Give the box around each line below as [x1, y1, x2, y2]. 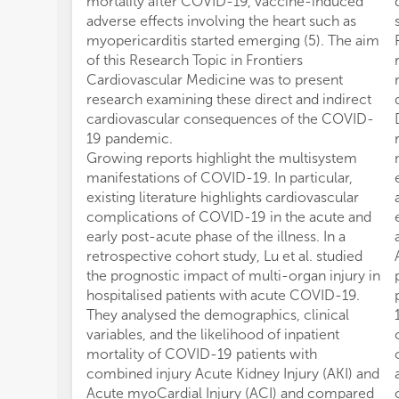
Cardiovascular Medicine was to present [86, 71, 343, 89]
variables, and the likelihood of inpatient [86, 326, 339, 344]
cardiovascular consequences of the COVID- [86, 110, 374, 128]
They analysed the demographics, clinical [86, 306, 349, 324]
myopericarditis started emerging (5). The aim [86, 32, 379, 50]
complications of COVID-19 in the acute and [86, 208, 371, 226]
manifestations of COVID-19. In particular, [86, 169, 353, 187]
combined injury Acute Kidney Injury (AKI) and [86, 365, 379, 383]
